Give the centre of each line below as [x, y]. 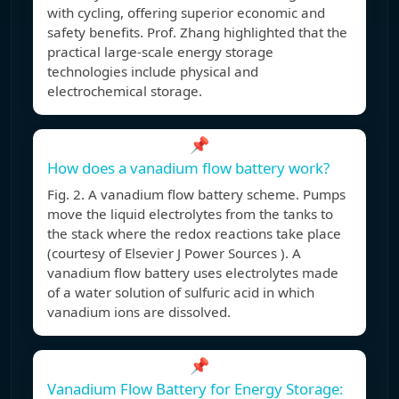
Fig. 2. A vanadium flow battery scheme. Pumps [196, 195]
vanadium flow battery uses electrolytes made [193, 273]
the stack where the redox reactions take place [194, 234]
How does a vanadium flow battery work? [188, 168]
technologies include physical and [153, 72]
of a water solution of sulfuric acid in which [181, 293]
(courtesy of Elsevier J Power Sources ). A [174, 253]
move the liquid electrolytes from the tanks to [190, 214]
